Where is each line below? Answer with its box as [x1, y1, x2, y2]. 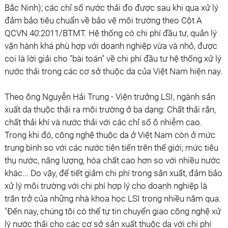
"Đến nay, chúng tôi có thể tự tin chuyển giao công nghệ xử [4, 206, 221, 216]
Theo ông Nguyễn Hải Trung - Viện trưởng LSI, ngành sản [4, 92, 215, 102]
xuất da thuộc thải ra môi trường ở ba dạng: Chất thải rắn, [4, 104, 216, 115]
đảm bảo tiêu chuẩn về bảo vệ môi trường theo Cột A [4, 15, 202, 25]
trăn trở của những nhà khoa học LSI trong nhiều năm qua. [4, 193, 221, 204]
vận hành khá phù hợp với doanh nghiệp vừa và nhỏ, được [4, 41, 217, 51]
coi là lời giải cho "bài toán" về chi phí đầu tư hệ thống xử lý [4, 53, 221, 64]
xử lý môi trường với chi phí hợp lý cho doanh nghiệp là [4, 181, 207, 191]
